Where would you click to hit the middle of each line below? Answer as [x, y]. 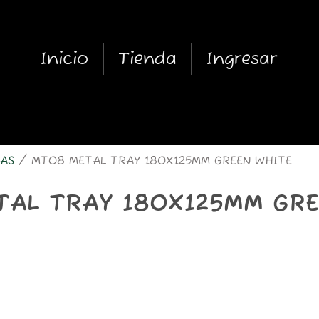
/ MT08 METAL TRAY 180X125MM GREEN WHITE [153, 162]
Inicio [64, 59]
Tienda [147, 59]
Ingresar [241, 59]
